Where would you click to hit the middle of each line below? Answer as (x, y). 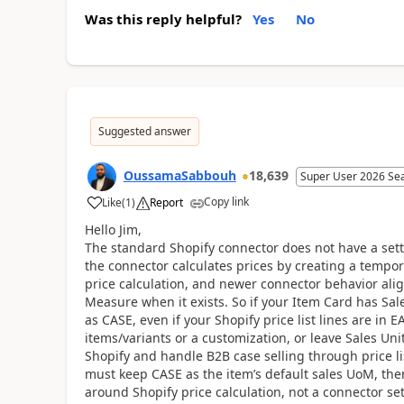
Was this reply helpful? (163, 18)
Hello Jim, (113, 229)
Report (166, 202)
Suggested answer (144, 131)
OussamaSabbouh (179, 175)
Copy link (226, 201)
